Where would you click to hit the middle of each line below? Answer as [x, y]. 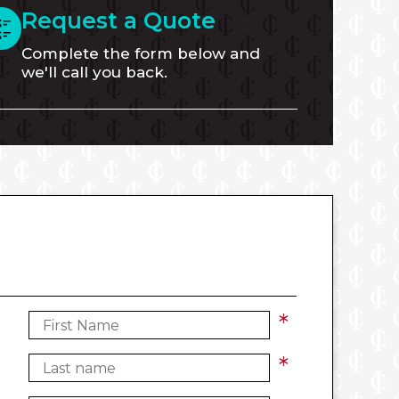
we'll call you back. [94, 72]
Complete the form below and [140, 53]
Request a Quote [118, 20]
